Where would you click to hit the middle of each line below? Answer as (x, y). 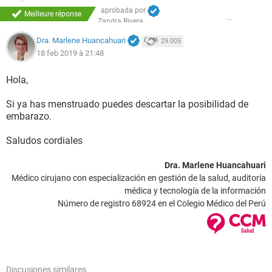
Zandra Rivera (121, 21)
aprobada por (124, 11)
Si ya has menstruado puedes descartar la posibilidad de (127, 104)
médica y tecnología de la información (195, 191)
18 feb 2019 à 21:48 (70, 53)
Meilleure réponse (53, 14)
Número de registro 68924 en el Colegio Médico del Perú (162, 203)
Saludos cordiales (44, 141)
